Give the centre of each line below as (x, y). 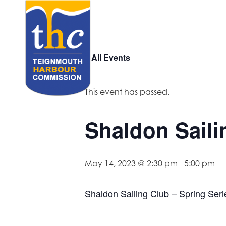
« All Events (107, 57)
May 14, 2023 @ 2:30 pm (131, 163)
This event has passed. (127, 92)
